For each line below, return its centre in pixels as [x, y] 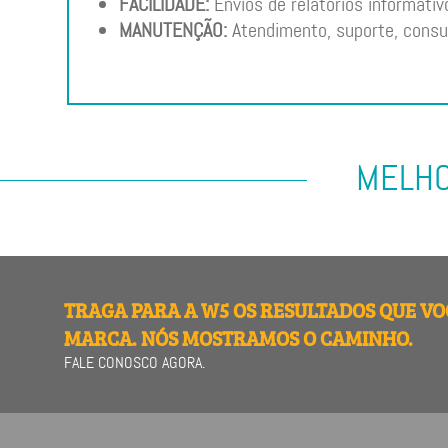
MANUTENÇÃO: [172, 30]
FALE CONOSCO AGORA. [134, 363]
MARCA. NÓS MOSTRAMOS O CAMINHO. [238, 338]
